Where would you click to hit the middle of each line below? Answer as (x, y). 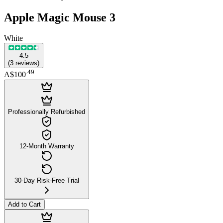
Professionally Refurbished (47, 111)
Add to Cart (24, 204)
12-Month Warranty (47, 146)
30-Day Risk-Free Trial (47, 180)
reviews (26, 63)
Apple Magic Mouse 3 (60, 17)
